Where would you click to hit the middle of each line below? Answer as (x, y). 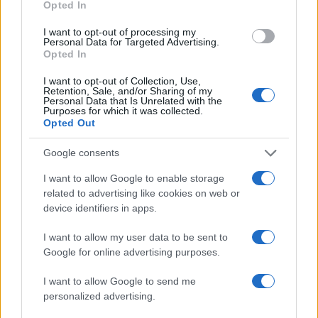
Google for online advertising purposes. (132, 252)
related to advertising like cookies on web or (142, 193)
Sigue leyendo (61, 164)
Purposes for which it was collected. (123, 110)
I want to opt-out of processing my (120, 32)
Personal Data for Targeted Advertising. (131, 42)
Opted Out (70, 122)
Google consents (81, 153)
